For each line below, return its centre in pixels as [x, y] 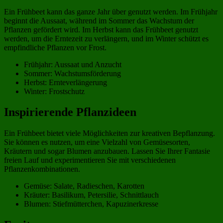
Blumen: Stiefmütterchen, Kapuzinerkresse [91, 204]
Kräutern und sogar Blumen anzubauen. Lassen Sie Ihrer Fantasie [107, 151]
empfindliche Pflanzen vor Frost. [55, 47]
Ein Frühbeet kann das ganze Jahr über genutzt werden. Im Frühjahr [111, 11]
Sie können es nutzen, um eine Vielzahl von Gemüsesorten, [97, 142]
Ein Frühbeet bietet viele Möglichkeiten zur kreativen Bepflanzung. [110, 133]
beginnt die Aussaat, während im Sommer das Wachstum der [99, 20]
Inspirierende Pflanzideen [70, 112]
